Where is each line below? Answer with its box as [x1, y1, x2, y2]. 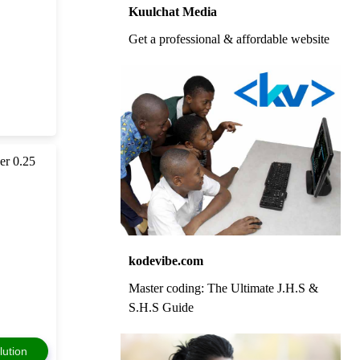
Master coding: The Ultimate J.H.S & [128, 281, 318, 296]
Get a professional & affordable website [128, 32, 329, 47]
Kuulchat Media [128, 5, 217, 19]
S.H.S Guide [128, 301, 194, 315]
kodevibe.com [128, 254, 203, 268]
